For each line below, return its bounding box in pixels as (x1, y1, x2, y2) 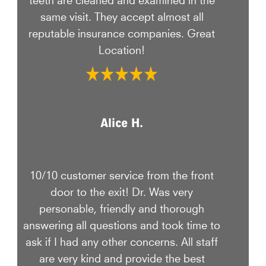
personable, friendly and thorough (39, 204, 205, 210)
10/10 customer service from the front (30, 171, 214, 177)
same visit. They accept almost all (40, 13, 204, 19)
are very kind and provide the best (39, 254, 205, 260)
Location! (99, 46, 145, 52)
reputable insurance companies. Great (28, 30, 216, 36)
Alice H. (100, 116, 144, 131)
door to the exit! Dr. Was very (50, 188, 194, 194)
